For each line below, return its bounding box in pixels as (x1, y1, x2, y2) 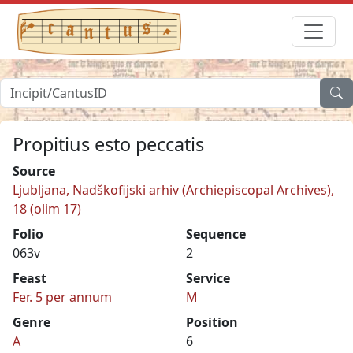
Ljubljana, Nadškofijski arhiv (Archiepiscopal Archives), (13, 180, 334, 199)
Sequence (186, 225, 246, 243)
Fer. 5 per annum (13, 288, 112, 306)
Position (186, 313, 238, 331)
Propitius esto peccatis (13, 131, 204, 157)
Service (186, 269, 230, 287)
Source (13, 162, 55, 180)
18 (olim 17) (13, 199, 81, 217)
